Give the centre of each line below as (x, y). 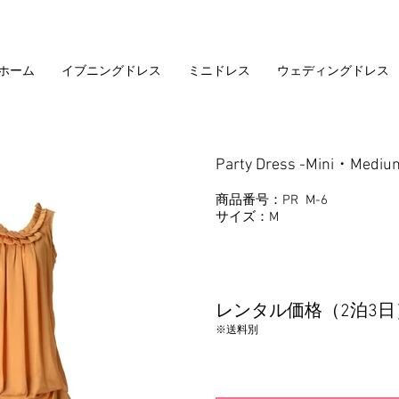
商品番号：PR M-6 (272, 200)
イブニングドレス (111, 71)
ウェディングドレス (333, 71)
